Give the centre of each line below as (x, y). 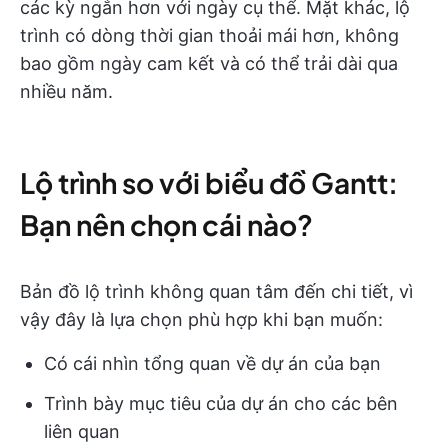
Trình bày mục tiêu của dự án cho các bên (221, 404)
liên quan (82, 432)
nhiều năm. (66, 92)
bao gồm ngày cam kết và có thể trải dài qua (209, 64)
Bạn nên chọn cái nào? (166, 225)
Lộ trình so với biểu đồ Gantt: (209, 183)
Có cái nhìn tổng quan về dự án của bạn (212, 364)
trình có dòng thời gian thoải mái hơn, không (209, 36)
